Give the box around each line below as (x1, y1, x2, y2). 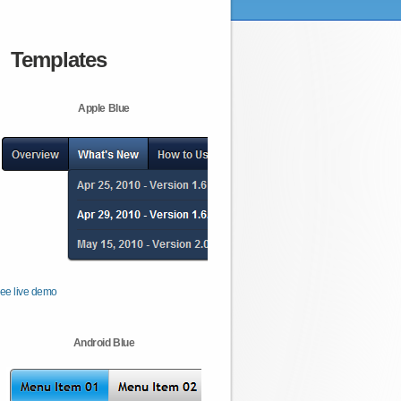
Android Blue (73, 337, 135, 349)
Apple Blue (78, 102, 130, 115)
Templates (11, 47, 107, 72)
